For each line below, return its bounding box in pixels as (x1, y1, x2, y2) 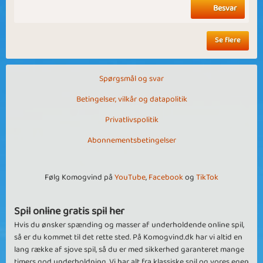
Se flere (215, 34, 241, 47)
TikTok (196, 170, 218, 184)
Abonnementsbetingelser (87, 133, 176, 147)
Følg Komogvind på (45, 170, 114, 184)
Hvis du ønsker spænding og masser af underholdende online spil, (14, 218, 244, 231)
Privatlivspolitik (104, 113, 159, 126)
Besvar (213, 2, 237, 15)
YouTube (114, 170, 146, 184)
